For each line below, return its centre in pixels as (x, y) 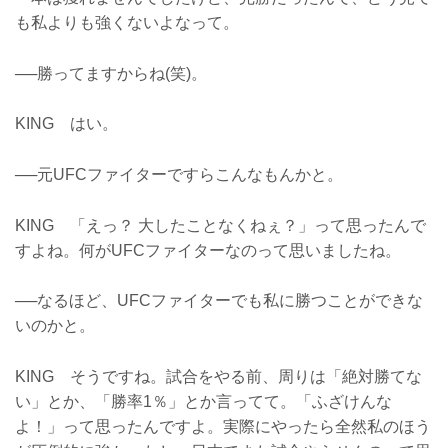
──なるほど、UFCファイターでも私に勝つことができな (219, 301)
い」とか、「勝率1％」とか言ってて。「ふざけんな (203, 401)
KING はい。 (66, 124)
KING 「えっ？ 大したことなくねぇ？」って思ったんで (220, 225)
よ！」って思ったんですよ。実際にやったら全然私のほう (223, 426)
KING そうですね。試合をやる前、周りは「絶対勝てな (218, 376)
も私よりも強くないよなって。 (127, 23)
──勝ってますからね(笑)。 (111, 73)
